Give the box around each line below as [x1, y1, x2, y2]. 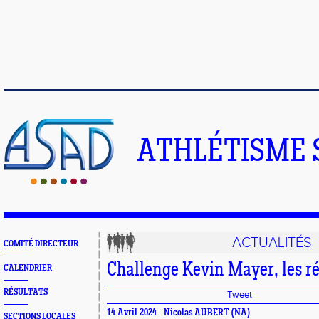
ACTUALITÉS [232, 234, 313, 251]
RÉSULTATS [4, 288, 48, 297]
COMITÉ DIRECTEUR [4, 239, 78, 249]
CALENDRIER [4, 263, 52, 273]
